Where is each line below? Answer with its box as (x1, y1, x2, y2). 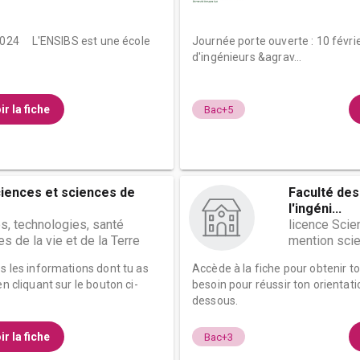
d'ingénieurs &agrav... (192, 51, 302, 63)
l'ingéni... (288, 201, 342, 216)
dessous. (192, 294, 239, 307)
